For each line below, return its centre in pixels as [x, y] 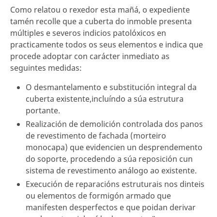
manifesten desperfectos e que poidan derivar [111, 208]
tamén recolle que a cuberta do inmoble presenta [101, 22]
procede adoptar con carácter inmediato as [90, 56]
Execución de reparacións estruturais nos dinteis [115, 184]
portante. [43, 111]
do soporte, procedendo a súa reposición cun [109, 159]
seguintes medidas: [46, 68]
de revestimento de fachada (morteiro [96, 136]
